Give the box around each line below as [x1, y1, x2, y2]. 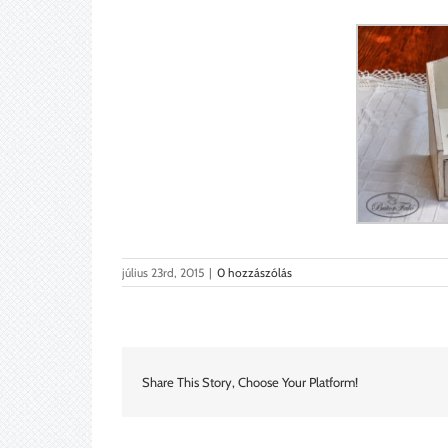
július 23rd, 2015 [122, 265, 204, 281]
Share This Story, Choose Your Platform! [142, 374, 358, 391]
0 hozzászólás [217, 265, 292, 281]
